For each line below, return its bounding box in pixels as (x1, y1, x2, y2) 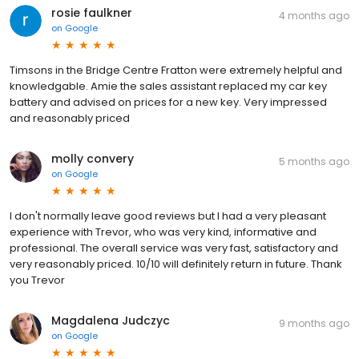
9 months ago (279, 316, 349, 330)
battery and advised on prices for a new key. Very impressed (10, 94, 327, 110)
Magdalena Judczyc (51, 312, 170, 329)
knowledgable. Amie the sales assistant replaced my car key (10, 78, 327, 94)
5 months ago (279, 154, 349, 168)
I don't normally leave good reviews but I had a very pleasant (10, 208, 326, 224)
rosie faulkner (51, 4, 132, 21)
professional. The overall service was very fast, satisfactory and (10, 240, 338, 256)
